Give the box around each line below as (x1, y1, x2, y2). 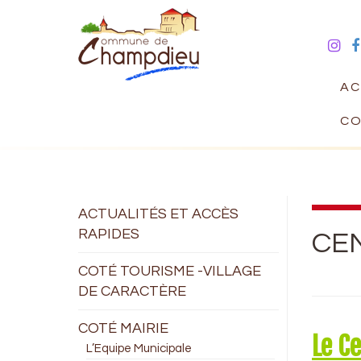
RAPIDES (78, 226, 139, 242)
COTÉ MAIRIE (78, 321, 168, 336)
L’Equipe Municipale (86, 342, 192, 355)
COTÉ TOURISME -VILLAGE (78, 263, 261, 279)
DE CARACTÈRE (78, 284, 186, 299)
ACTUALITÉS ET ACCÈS (78, 206, 239, 222)
